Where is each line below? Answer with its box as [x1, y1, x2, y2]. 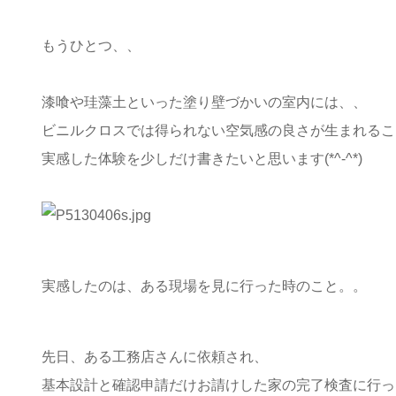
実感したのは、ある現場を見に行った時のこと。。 [42, 278, 367, 294]
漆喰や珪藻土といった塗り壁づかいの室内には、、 [42, 94, 367, 110]
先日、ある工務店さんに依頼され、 [42, 349, 268, 365]
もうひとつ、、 [42, 37, 141, 53]
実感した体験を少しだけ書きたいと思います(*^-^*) [42, 150, 362, 166]
